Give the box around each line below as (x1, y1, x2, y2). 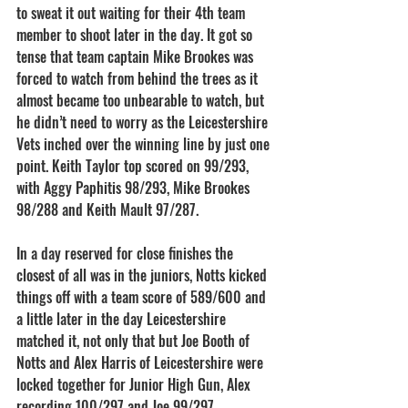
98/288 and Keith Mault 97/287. (16, 199, 199, 220)
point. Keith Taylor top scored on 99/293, (16, 155, 252, 177)
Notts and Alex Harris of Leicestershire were (16, 352, 267, 373)
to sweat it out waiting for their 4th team (16, 2, 249, 24)
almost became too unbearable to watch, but (16, 89, 268, 111)
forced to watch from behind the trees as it (16, 67, 261, 89)
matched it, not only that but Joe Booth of (16, 330, 253, 352)
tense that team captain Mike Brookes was (16, 46, 257, 67)
